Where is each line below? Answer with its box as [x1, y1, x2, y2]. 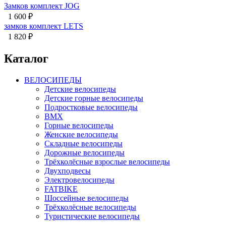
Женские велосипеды [44, 130, 118, 139]
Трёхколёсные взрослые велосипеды [44, 157, 170, 166]
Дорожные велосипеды [44, 148, 125, 157]
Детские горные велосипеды [44, 93, 143, 102]
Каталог [4, 51, 48, 65]
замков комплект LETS [4, 21, 83, 30]
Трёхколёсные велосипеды [44, 202, 136, 211]
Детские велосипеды [44, 84, 116, 93]
